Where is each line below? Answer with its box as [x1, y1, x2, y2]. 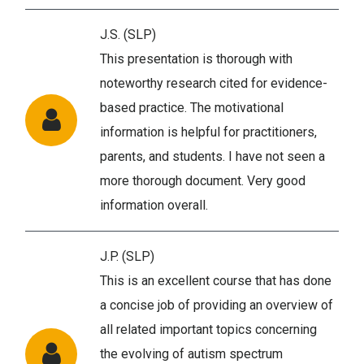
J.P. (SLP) [100, 248, 154, 264]
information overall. [100, 197, 208, 213]
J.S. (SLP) [100, 26, 156, 42]
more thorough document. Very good [100, 172, 305, 188]
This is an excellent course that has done [100, 272, 331, 288]
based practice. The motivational [100, 99, 284, 115]
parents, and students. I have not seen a [100, 148, 325, 164]
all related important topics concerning [100, 321, 317, 337]
